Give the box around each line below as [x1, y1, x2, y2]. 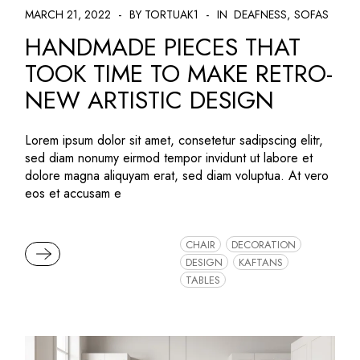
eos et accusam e [25, 184, 122, 203]
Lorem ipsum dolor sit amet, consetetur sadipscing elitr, [25, 131, 324, 150]
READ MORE [31, 243, 108, 263]
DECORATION [231, 236, 296, 252]
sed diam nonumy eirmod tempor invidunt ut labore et [25, 149, 313, 168]
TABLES [185, 272, 220, 288]
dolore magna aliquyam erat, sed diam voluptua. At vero [25, 166, 329, 186]
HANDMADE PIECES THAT [25, 30, 301, 65]
